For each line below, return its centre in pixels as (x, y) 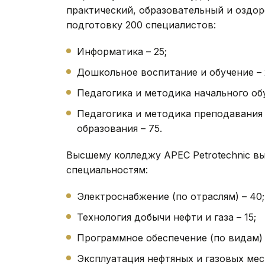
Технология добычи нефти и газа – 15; (167, 217)
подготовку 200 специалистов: (141, 25)
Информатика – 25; (122, 51)
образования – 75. (119, 128)
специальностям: (107, 169)
